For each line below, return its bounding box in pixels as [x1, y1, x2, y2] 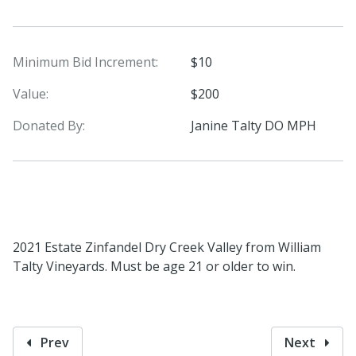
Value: [13, 84, 48, 103]
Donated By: [13, 116, 85, 134]
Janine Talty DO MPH [191, 116, 316, 134]
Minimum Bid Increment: [13, 52, 158, 71]
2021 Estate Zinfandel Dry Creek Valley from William [13, 238, 321, 256]
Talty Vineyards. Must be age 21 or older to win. [13, 257, 299, 275]
